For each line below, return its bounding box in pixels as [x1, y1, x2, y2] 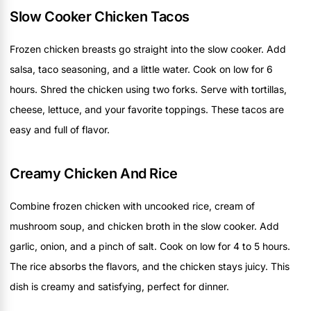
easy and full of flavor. [10, 123, 110, 135]
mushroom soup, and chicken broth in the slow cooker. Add [10, 219, 279, 232]
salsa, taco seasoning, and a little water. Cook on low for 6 [10, 62, 273, 75]
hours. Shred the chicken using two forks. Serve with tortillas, [10, 83, 287, 95]
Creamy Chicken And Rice [10, 165, 178, 182]
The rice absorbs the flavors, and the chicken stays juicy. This [10, 260, 289, 272]
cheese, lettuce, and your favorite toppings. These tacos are [10, 103, 284, 115]
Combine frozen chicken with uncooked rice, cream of [10, 199, 255, 212]
